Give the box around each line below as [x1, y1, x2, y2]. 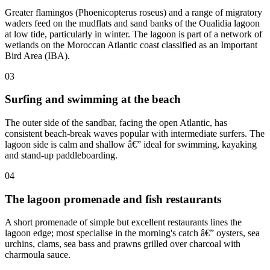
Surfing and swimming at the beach [5, 93, 181, 106]
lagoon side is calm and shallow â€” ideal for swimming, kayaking [5, 139, 257, 149]
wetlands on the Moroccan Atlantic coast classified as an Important [5, 39, 257, 50]
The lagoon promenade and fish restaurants [5, 192, 221, 206]
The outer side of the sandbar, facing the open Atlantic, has [5, 117, 227, 128]
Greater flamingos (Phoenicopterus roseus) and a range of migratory [5, 7, 262, 17]
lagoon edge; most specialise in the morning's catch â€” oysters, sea [5, 228, 260, 239]
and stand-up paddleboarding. [5, 149, 118, 160]
